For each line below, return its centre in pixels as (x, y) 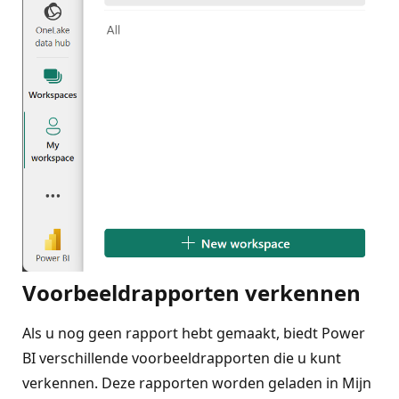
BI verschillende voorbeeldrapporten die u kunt (182, 358)
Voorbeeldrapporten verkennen (191, 292)
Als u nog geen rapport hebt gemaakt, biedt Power (194, 333)
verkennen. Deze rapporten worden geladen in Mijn (197, 383)
